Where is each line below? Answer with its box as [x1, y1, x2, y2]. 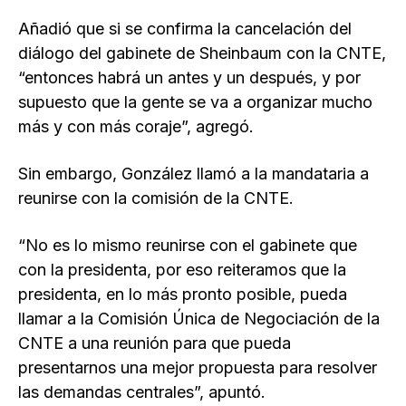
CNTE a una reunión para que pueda [18, 333, 291, 353]
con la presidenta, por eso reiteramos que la [18, 260, 346, 280]
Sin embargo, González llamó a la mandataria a [18, 164, 369, 184]
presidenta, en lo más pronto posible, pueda [18, 285, 347, 304]
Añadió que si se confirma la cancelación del [18, 19, 352, 39]
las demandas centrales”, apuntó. [18, 382, 266, 402]
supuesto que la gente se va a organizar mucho [18, 92, 372, 112]
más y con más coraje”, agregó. [18, 117, 254, 137]
